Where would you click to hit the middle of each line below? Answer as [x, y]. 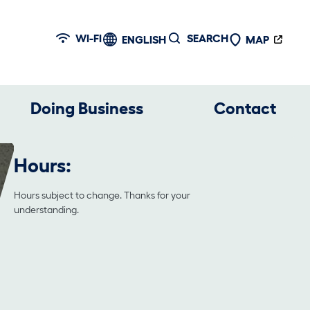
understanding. [47, 209]
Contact [245, 108]
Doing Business [87, 108]
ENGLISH [144, 40]
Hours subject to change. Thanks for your [102, 195]
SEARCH [208, 38]
